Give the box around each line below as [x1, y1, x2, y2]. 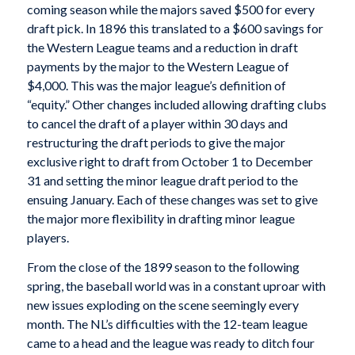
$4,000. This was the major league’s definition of [26, 77, 286, 93]
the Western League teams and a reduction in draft [26, 39, 298, 55]
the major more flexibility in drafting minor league [26, 210, 295, 226]
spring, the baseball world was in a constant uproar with [26, 278, 326, 294]
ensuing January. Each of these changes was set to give [26, 191, 318, 207]
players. [26, 229, 69, 245]
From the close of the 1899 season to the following [26, 259, 300, 275]
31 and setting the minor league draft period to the [26, 172, 298, 188]
